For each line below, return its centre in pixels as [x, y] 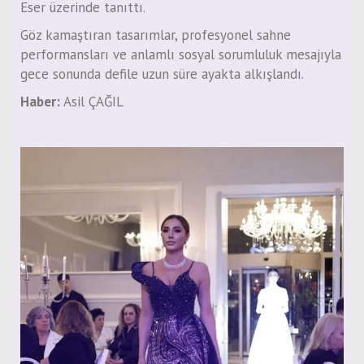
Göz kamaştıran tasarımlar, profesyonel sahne [156, 35]
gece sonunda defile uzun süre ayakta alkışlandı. [162, 74]
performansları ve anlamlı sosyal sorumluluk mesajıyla [181, 55]
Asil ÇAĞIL [92, 102]
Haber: [40, 102]
